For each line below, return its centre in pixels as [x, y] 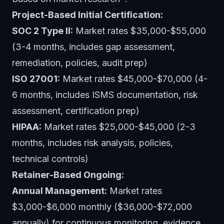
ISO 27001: [36, 78]
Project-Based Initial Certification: [87, 14]
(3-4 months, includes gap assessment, [93, 46]
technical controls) [50, 158]
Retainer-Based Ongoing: [68, 174]
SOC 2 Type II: [42, 30]
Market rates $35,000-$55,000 [139, 30]
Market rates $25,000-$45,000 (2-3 [118, 126]
